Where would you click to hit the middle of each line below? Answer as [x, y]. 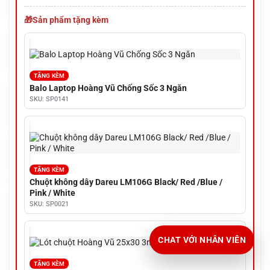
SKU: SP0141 [49, 99]
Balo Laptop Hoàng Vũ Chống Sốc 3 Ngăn [108, 88]
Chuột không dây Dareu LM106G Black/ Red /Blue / [126, 182]
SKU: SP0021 [49, 204]
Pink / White [52, 193]
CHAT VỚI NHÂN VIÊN [202, 240]
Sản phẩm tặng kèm [70, 20]
